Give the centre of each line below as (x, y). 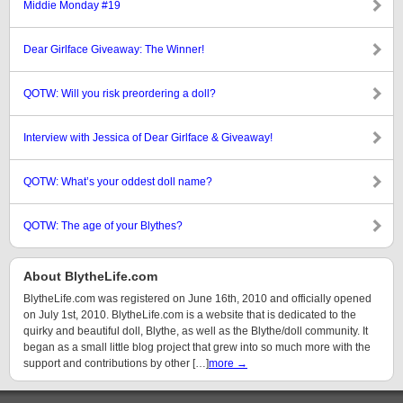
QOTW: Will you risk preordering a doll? (120, 94)
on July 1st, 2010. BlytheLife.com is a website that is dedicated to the (190, 315)
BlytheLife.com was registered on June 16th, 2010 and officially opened (197, 299)
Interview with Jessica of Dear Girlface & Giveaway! (148, 138)
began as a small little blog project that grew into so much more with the (197, 347)
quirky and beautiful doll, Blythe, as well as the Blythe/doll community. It (196, 331)
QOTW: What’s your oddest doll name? (118, 182)
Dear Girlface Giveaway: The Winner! (114, 49)
